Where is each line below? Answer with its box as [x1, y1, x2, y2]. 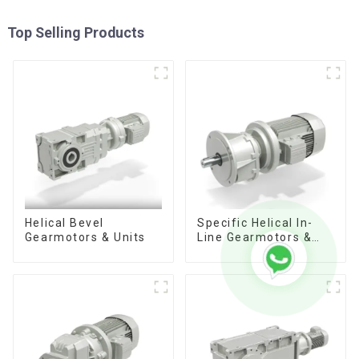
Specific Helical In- [196, 216, 313, 230]
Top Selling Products [6, 24, 144, 42]
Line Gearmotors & [196, 231, 313, 244]
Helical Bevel [24, 216, 104, 230]
